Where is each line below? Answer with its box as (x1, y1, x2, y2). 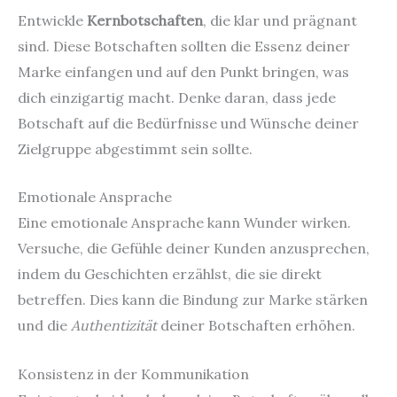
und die (18, 316, 71, 335)
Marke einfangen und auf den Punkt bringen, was (18, 62, 349, 81)
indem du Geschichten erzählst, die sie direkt (18, 265, 322, 284)
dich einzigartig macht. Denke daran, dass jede (18, 88, 336, 106)
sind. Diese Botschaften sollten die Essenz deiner (18, 36, 350, 55)
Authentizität (71, 316, 157, 335)
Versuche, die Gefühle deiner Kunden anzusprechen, (18, 239, 370, 258)
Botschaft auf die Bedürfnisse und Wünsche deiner (18, 113, 359, 132)
